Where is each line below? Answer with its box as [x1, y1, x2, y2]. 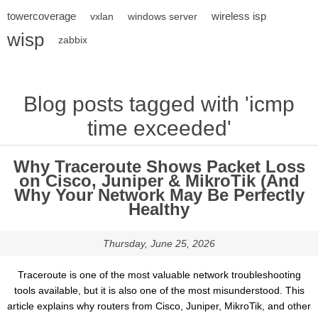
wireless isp [212, 10, 266, 22]
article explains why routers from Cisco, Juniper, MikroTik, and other [7, 300, 311, 312]
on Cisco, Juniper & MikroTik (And [18, 171, 300, 190]
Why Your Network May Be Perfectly [13, 185, 305, 204]
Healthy [128, 199, 190, 219]
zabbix [58, 34, 87, 45]
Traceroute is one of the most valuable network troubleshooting [17, 269, 301, 280]
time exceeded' [87, 116, 231, 140]
